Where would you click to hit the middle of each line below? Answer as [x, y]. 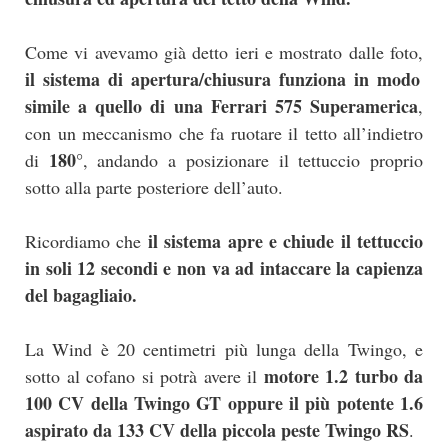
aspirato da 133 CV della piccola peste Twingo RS [217, 430]
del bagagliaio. [81, 295]
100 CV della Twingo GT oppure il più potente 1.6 [224, 403]
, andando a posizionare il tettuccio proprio [253, 160]
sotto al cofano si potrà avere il [144, 376]
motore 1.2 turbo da [343, 376]
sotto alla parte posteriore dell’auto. [154, 187]
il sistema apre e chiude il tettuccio [282, 241]
